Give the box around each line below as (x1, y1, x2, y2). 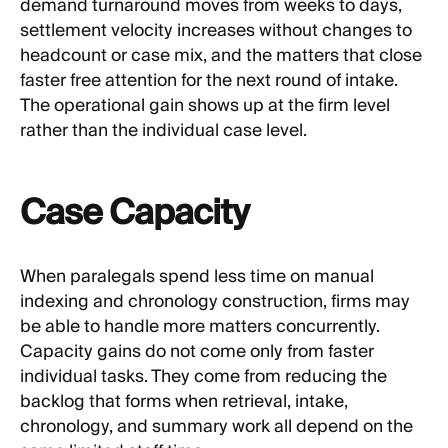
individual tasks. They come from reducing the (20, 361, 387, 392)
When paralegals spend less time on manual (20, 261, 374, 292)
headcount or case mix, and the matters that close (20, 41, 422, 72)
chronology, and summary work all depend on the (20, 411, 413, 442)
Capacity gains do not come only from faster (20, 336, 374, 367)
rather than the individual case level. (20, 116, 307, 147)
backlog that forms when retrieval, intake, (20, 386, 348, 417)
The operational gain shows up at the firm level (20, 91, 390, 122)
